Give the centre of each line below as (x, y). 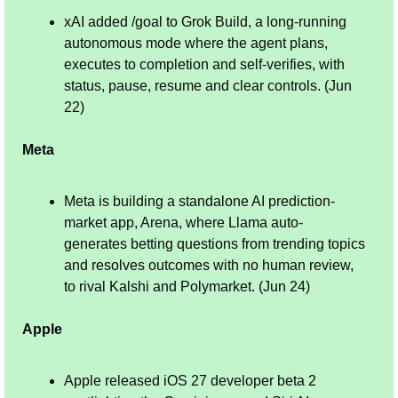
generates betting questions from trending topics (215, 243)
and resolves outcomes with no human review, (209, 265)
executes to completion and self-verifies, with (204, 64)
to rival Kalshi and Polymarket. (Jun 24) (187, 286)
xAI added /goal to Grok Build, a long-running (205, 21)
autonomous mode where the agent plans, (196, 43)
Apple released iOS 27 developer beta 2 (190, 380)
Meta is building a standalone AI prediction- (199, 201)
